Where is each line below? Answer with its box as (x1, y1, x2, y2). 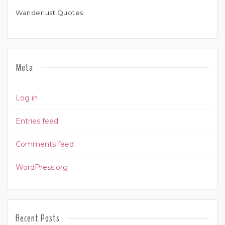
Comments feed (16, 140, 74, 149)
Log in (16, 93, 38, 103)
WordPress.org (16, 163, 68, 172)
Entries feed (16, 117, 58, 126)
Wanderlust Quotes (16, 9, 83, 17)
